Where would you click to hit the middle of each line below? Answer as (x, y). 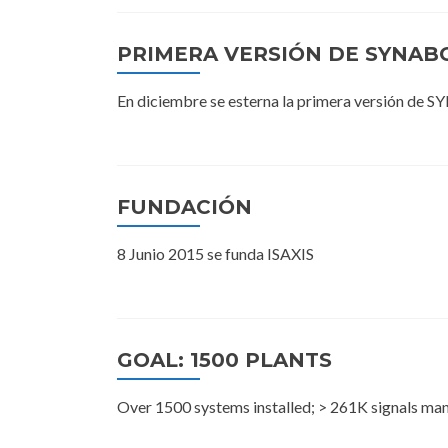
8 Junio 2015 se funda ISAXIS (215, 253)
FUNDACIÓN (184, 207)
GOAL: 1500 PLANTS (224, 360)
